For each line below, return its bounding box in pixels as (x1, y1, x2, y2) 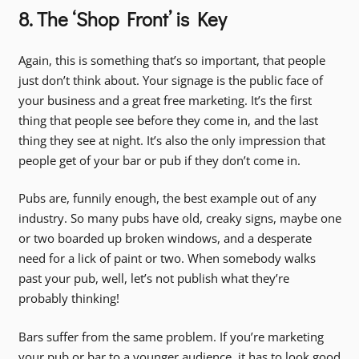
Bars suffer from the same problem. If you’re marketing (18, 328, 324, 345)
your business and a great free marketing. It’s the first (18, 91, 312, 108)
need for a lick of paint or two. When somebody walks (18, 250, 316, 267)
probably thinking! (18, 290, 119, 307)
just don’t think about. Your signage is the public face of (18, 71, 323, 88)
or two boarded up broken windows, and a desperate (18, 230, 312, 247)
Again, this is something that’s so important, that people (18, 51, 325, 68)
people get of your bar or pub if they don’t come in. (18, 151, 301, 168)
